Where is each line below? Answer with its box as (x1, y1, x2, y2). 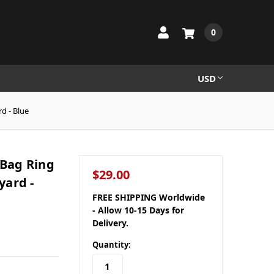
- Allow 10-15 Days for (92, 204, 184, 216)
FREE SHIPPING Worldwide (92, 191, 205, 203)
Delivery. (92, 217, 128, 229)
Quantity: (92, 239, 131, 250)
